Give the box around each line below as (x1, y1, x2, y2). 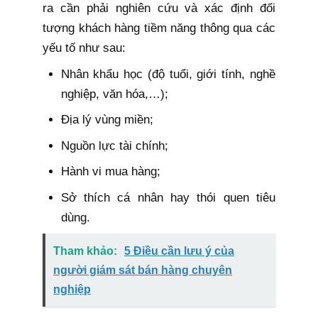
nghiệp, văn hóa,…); (60, 87, 168, 101)
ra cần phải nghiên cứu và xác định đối (43, 1, 275, 16)
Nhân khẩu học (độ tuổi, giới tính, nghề (60, 67, 275, 81)
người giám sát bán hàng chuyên (53, 264, 232, 277)
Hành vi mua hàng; (60, 165, 160, 179)
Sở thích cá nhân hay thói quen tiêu (60, 190, 275, 204)
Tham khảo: (53, 245, 120, 258)
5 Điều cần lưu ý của (124, 245, 234, 258)
